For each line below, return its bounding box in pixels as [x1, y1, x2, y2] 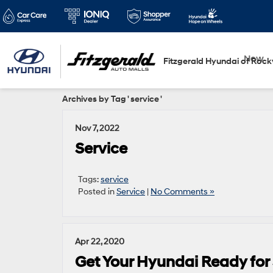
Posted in [78, 186, 116, 197]
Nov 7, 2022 [75, 123, 119, 133]
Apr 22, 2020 [75, 236, 124, 247]
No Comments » [151, 186, 214, 197]
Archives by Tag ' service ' [62, 94, 162, 104]
